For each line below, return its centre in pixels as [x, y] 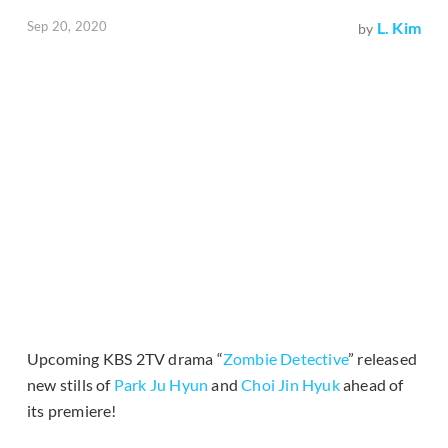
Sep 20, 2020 [67, 26]
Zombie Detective [285, 359]
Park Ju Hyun [161, 385]
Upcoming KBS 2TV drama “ [125, 359]
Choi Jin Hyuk [290, 385]
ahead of [371, 385]
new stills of [70, 385]
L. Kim [398, 28]
